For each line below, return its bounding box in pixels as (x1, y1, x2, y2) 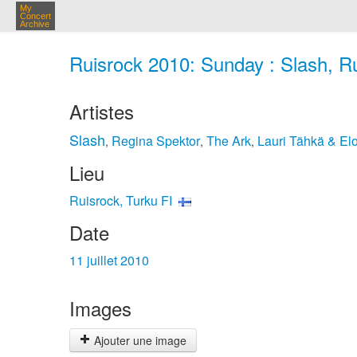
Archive (20, 19, 49, 29)
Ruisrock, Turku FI (69, 191, 172, 210)
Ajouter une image (91, 332, 186, 348)
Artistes (69, 97, 134, 125)
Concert (20, 11, 51, 21)
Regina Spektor (112, 131, 200, 150)
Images (69, 294, 131, 322)
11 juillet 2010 (69, 251, 149, 269)
